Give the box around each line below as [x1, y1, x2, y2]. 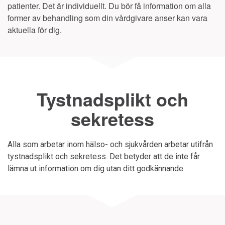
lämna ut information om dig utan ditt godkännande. [8, 164, 185, 173]
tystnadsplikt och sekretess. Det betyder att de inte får [8, 152, 200, 161]
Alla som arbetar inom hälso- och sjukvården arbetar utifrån [8, 140, 213, 149]
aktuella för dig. [8, 24, 62, 36]
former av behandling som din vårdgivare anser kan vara [8, 12, 207, 24]
